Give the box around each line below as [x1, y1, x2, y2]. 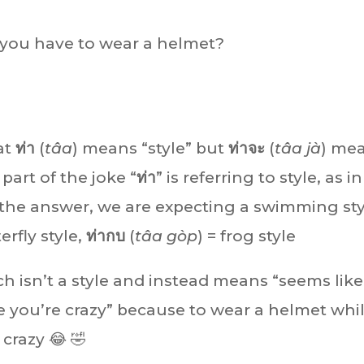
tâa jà [275, 138, 322, 158]
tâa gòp [135, 226, 198, 245]
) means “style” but [72, 138, 229, 158]
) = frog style [197, 226, 297, 245]
